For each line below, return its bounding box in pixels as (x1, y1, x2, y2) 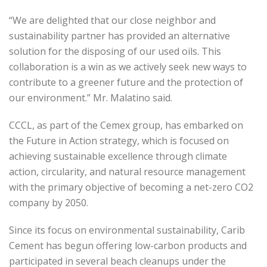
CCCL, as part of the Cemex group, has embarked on (9, 119, 243, 132)
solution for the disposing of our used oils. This (9, 45, 221, 58)
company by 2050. (9, 196, 88, 210)
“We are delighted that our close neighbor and (9, 14, 216, 27)
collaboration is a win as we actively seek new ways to (9, 60, 247, 74)
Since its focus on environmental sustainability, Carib (9, 223, 245, 237)
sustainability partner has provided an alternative (9, 29, 230, 43)
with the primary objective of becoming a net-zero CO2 (9, 181, 253, 194)
